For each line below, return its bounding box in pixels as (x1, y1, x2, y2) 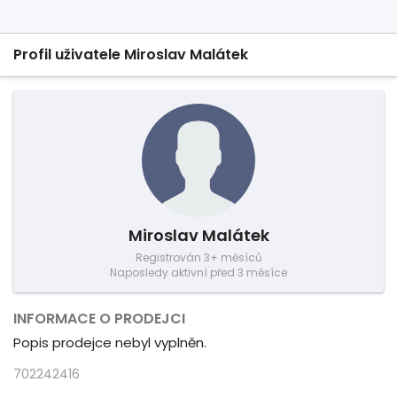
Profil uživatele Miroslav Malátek (13, 44, 248, 65)
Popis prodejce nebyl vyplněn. (13, 333, 206, 352)
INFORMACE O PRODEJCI (13, 308, 185, 329)
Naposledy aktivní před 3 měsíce (110, 265, 287, 280)
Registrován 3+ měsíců (135, 250, 262, 265)
